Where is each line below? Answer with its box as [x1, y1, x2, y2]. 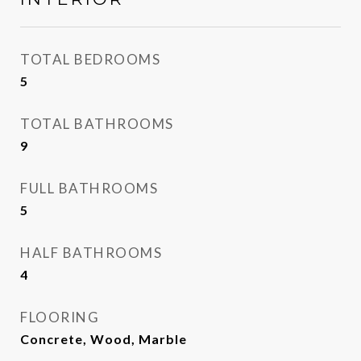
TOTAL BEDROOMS [20, 51, 160, 68]
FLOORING [20, 309, 99, 326]
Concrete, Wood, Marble [20, 331, 187, 347]
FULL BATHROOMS [20, 180, 158, 197]
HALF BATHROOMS [20, 244, 162, 262]
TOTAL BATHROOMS [20, 115, 174, 133]
